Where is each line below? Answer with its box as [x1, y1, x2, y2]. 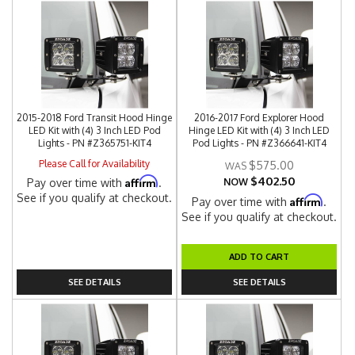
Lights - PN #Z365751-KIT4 [37, 137, 151, 149]
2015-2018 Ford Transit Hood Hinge [17, 112, 173, 124]
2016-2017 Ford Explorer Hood [194, 112, 325, 124]
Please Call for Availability [39, 158, 151, 170]
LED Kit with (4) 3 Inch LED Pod [28, 124, 161, 136]
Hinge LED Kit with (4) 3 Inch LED [189, 124, 330, 136]
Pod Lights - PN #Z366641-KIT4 [192, 137, 326, 149]
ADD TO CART [229, 250, 290, 262]
